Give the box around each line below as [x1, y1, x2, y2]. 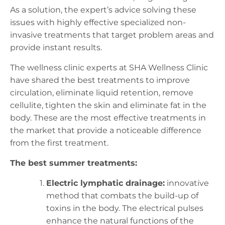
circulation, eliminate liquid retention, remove [10, 88, 193, 98]
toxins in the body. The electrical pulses [46, 203, 203, 213]
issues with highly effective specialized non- [10, 18, 186, 28]
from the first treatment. [10, 138, 108, 148]
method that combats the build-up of [46, 191, 198, 201]
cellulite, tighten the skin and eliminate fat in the [10, 100, 206, 110]
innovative [167, 178, 209, 188]
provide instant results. [10, 43, 102, 53]
